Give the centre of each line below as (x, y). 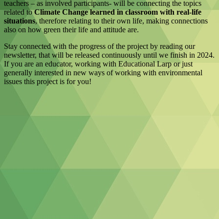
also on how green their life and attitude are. (71, 30)
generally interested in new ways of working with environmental (103, 73)
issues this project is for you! (48, 82)
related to (19, 12)
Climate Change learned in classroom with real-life (118, 12)
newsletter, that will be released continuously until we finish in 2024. (109, 55)
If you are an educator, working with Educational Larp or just (98, 64)
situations (20, 21)
